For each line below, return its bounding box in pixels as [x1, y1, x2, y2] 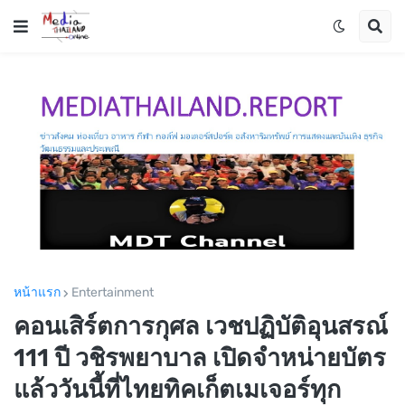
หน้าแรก [14, 285, 61, 301]
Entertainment [71, 285, 154, 301]
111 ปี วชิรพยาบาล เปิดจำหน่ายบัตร [14, 344, 386, 373]
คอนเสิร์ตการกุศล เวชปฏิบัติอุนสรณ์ [14, 312, 388, 342]
